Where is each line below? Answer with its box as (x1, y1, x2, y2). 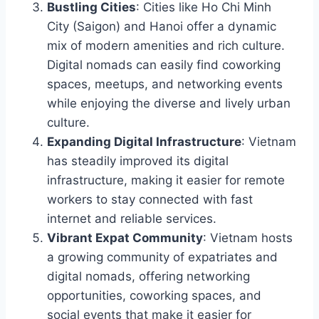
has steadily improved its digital (47, 153, 229, 168)
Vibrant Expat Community (47, 230, 203, 245)
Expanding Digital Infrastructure (47, 134, 241, 149)
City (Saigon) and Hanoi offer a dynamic (47, 19, 276, 33)
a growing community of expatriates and (47, 249, 278, 264)
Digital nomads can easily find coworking (47, 57, 281, 72)
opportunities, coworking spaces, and (47, 288, 261, 303)
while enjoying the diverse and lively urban (47, 95, 291, 110)
